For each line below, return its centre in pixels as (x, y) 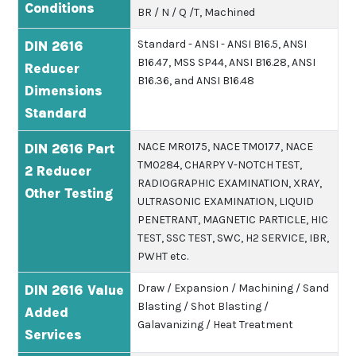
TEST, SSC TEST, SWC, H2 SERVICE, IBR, (233, 238)
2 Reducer (58, 170)
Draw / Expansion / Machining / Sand (233, 288)
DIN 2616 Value (74, 290)
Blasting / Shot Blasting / (203, 306)
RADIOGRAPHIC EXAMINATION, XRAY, (229, 183)
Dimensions (63, 90)
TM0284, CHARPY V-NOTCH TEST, (219, 164)
